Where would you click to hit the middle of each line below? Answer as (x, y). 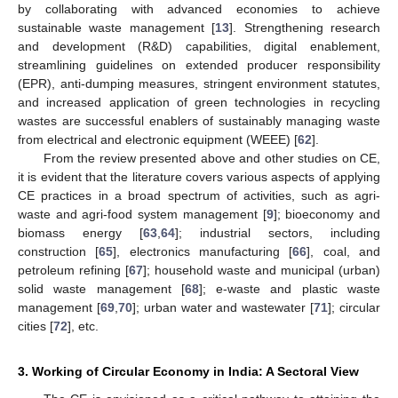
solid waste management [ (101, 289)
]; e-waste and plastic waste (290, 289)
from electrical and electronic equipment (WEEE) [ (158, 140)
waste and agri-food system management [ (142, 215)
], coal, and (344, 252)
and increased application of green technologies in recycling (199, 103)
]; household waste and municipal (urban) (262, 271)
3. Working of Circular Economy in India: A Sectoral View (188, 372)
